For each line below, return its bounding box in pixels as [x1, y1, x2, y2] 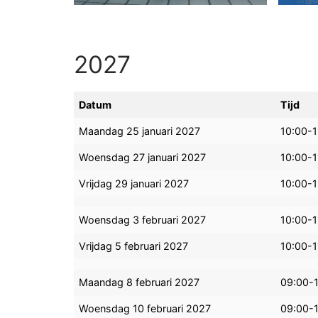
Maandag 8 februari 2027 [79, 276, 200, 289]
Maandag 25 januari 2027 [79, 125, 201, 138]
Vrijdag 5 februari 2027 [79, 240, 189, 253]
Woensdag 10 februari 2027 [79, 302, 212, 315]
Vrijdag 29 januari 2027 [79, 177, 190, 190]
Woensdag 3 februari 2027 [79, 214, 207, 226]
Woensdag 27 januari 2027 [79, 151, 207, 164]
